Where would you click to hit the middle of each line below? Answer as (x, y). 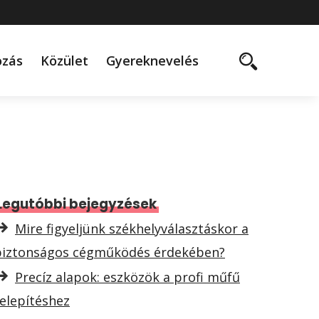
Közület (65, 61)
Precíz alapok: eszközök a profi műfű (127, 277)
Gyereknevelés (153, 61)
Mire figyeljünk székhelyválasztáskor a (132, 229)
